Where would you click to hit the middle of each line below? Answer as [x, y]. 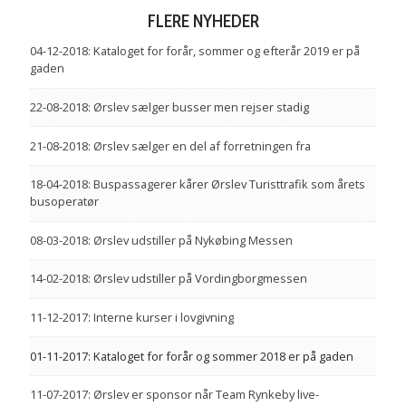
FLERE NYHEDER [203, 21]
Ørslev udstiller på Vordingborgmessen [200, 279]
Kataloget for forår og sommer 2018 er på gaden [223, 356]
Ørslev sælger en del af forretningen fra [202, 145]
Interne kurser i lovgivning [164, 318]
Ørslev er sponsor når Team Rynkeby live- [206, 395]
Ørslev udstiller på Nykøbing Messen [193, 240]
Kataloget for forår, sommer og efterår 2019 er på [227, 51]
